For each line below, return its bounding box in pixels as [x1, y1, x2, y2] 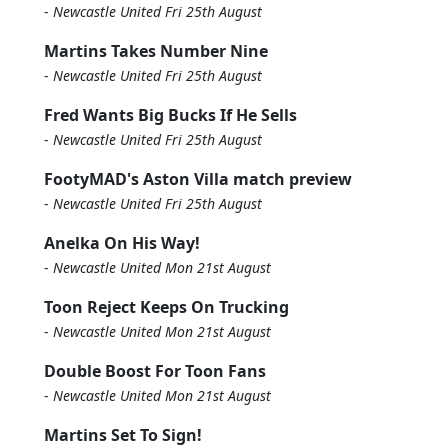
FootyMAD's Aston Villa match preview [44, 168, 352, 190]
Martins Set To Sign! [44, 424, 202, 446]
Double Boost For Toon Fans [44, 360, 266, 382]
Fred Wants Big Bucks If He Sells [44, 104, 297, 126]
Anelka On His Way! [44, 232, 200, 254]
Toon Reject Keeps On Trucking [44, 296, 289, 318]
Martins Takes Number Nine [44, 40, 268, 62]
